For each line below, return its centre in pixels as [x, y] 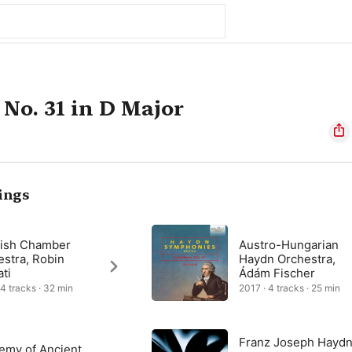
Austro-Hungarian [289, 245]
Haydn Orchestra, [288, 259]
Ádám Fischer [277, 273]
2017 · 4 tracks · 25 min [290, 288]
